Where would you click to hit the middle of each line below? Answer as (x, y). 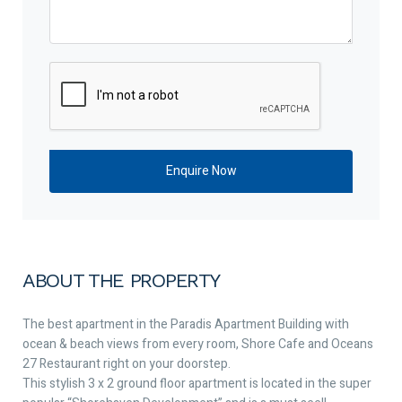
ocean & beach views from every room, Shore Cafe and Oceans (198, 344)
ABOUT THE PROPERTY (121, 280)
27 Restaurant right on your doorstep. (127, 363)
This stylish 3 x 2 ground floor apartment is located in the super (197, 383)
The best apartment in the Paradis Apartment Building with (186, 324)
